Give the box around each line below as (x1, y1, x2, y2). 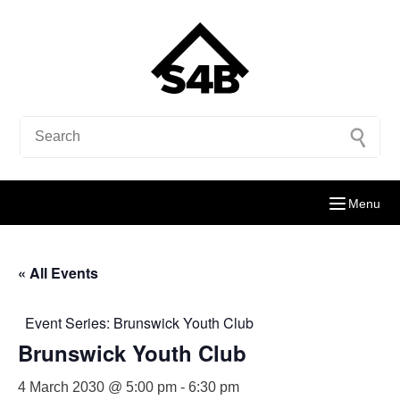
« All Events (18, 262, 98, 283)
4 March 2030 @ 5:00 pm (18, 379, 177, 395)
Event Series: (25, 312, 113, 333)
